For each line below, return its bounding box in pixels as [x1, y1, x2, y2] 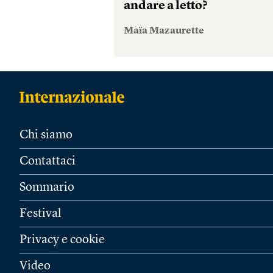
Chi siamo [19, 129, 73, 141]
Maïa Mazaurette [124, 26, 205, 36]
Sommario [19, 182, 74, 194]
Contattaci [19, 155, 76, 168]
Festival [19, 208, 62, 220]
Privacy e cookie [19, 234, 105, 246]
